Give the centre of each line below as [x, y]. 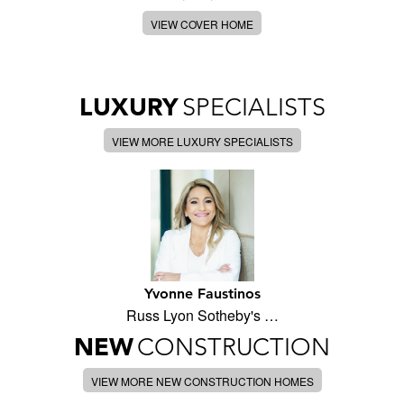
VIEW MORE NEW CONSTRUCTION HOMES [202, 381]
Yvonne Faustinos [202, 294]
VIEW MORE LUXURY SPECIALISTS [202, 141]
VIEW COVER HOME [202, 24]
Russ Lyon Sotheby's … [202, 316]
